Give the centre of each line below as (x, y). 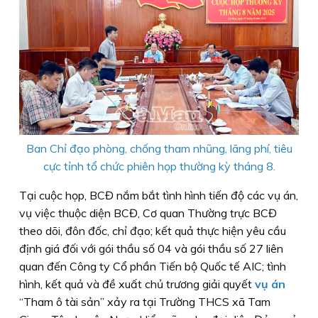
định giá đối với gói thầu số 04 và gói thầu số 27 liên (151, 249)
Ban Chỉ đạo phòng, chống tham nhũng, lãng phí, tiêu (159, 149)
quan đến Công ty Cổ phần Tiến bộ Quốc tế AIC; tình (153, 267)
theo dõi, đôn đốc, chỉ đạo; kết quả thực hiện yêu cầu (153, 231)
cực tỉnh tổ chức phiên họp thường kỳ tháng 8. (159, 166)
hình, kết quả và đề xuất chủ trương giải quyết (136, 284)
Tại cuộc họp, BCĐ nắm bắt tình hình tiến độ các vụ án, (159, 196)
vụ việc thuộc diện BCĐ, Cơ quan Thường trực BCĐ (148, 213)
